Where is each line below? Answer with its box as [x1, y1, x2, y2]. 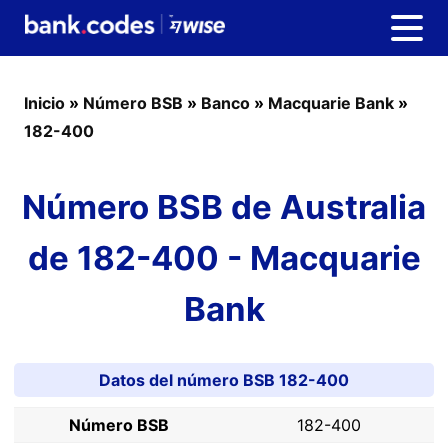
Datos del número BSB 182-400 [99, 370, 349, 390]
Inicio [24, 93, 65, 113]
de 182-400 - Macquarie [27, 238, 421, 278]
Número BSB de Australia [22, 187, 426, 227]
